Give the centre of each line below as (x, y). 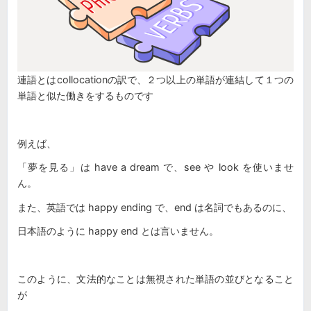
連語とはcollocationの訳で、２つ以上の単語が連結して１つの (155, 79)
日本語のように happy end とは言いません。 (118, 231)
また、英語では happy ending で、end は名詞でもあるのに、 (154, 207)
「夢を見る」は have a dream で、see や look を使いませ (155, 167)
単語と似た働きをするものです (85, 95)
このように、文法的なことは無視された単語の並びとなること (155, 279)
